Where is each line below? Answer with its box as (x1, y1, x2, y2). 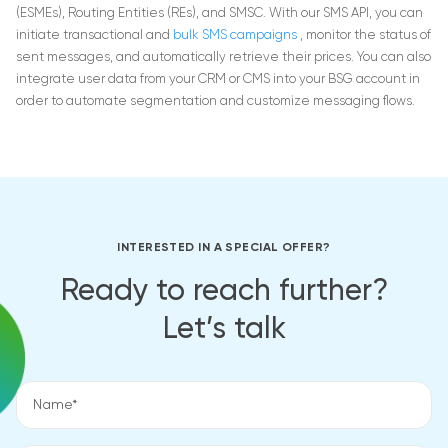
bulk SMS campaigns (173, 29, 300, 43)
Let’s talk (162, 315, 286, 346)
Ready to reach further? (60, 277, 388, 308)
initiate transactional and (16, 29, 173, 43)
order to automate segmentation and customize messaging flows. (16, 95, 415, 109)
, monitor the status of (300, 29, 431, 43)
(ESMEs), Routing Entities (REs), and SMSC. (16, 7, 269, 21)
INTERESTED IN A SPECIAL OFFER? (117, 242, 331, 255)
